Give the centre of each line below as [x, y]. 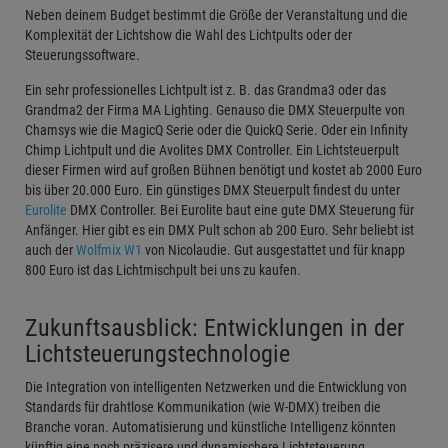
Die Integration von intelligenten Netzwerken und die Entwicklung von [216, 386]
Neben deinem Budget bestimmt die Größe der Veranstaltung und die [216, 14]
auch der [49, 249]
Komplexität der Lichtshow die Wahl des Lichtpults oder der [188, 34]
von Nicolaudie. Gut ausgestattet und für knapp [273, 249]
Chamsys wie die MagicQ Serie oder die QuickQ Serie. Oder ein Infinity [216, 129]
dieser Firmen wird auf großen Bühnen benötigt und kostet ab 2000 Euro [223, 169]
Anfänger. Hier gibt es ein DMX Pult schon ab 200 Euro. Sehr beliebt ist [219, 229]
